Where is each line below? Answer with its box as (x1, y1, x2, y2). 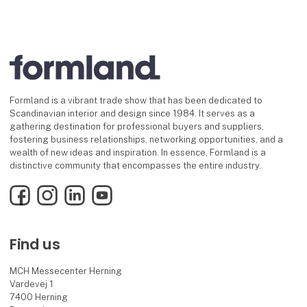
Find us (10, 234, 60, 256)
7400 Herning (10, 292, 69, 303)
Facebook (9, 186, 51, 197)
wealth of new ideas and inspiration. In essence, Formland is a (9, 147, 266, 158)
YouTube (91, 186, 127, 197)
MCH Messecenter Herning (10, 266, 123, 277)
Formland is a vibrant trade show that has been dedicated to (9, 95, 262, 106)
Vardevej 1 (10, 279, 54, 290)
